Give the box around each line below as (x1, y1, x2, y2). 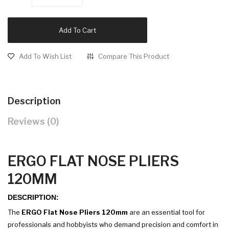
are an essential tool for (128, 208, 205, 217)
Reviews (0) (8, 116, 59, 127)
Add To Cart (59, 26, 96, 35)
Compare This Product (98, 52, 169, 61)
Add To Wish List (19, 52, 72, 61)
